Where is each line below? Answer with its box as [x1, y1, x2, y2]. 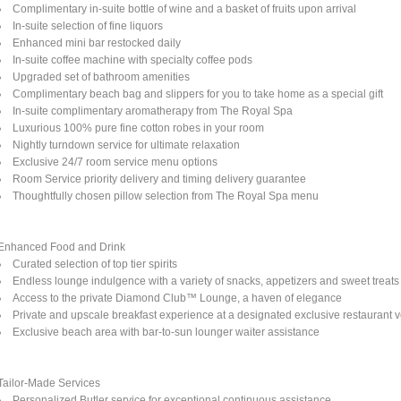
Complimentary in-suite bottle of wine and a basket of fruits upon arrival [13, 2, 357, 15]
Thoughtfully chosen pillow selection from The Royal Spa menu [13, 189, 320, 202]
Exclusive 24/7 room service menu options [13, 155, 218, 168]
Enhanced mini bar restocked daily [13, 36, 182, 49]
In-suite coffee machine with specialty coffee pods [13, 53, 253, 66]
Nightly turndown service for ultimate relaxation [13, 138, 241, 151]
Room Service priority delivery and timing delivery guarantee [13, 172, 307, 185]
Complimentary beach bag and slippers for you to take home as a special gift [13, 87, 384, 100]
